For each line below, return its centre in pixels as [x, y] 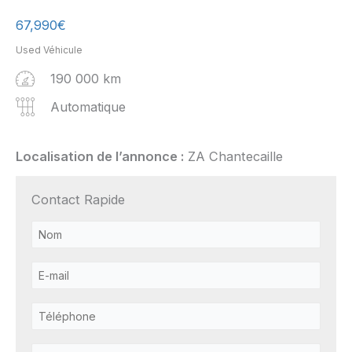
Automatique [86, 107]
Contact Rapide [78, 200]
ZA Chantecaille [233, 157]
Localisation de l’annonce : [100, 157]
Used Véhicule [49, 50]
